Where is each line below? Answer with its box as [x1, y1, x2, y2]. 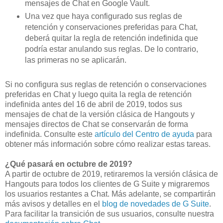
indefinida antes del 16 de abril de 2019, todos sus [5, 100, 182, 109]
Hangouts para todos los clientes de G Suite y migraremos [5, 179, 210, 188]
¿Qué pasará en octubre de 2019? [5, 159, 132, 168]
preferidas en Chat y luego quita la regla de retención [5, 90, 192, 99]
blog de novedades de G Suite [102, 199, 209, 208]
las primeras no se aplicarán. [24, 55, 126, 64]
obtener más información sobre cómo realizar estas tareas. [5, 139, 211, 148]
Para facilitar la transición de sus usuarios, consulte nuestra [5, 209, 214, 218]
